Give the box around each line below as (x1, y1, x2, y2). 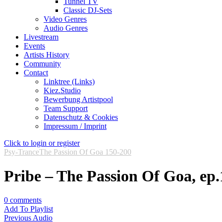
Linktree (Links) (44, 77, 95, 86)
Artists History (24, 50, 69, 59)
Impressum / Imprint (44, 121, 107, 130)
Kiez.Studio (44, 86, 81, 95)
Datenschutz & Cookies (44, 112, 118, 121)
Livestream (24, 32, 58, 41)
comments (10, 196, 42, 205)
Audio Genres (44, 23, 88, 32)
